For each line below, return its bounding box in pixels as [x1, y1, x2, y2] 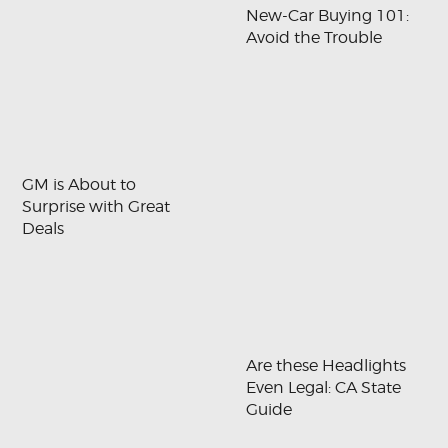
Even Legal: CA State [246, 378, 402, 398]
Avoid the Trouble [246, 27, 383, 47]
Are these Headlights [246, 356, 407, 376]
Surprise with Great [22, 197, 171, 217]
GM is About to [22, 175, 137, 195]
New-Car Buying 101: [246, 5, 410, 25]
